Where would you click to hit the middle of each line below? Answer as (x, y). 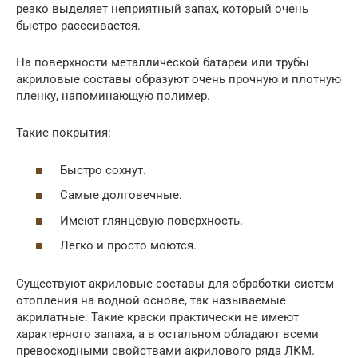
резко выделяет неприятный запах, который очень (162, 9)
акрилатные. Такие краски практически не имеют (157, 318)
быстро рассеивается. (78, 26)
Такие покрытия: (64, 133)
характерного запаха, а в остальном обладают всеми (167, 334)
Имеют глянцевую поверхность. (151, 220)
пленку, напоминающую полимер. (113, 96)
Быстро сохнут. (103, 170)
